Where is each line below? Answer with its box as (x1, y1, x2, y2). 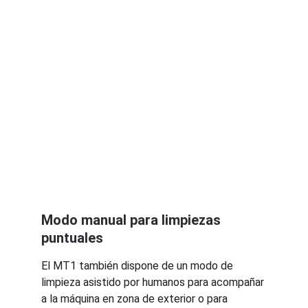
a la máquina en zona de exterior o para (41, 292, 230, 305)
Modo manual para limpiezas (41, 212, 224, 228)
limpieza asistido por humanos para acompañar (41, 276, 267, 289)
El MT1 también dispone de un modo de (41, 259, 236, 272)
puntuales (41, 230, 103, 246)
